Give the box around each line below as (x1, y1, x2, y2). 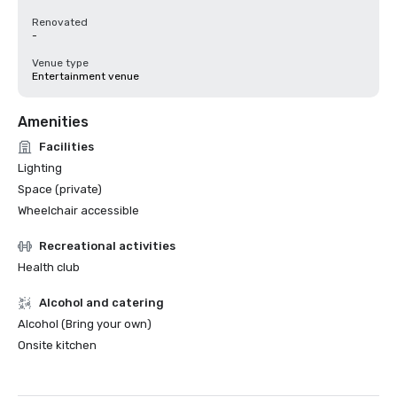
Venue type (32, 57, 89, 69)
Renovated (32, 16, 88, 28)
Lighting (18, 161, 62, 175)
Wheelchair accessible (18, 204, 139, 217)
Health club (18, 261, 80, 274)
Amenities (18, 113, 89, 130)
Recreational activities (39, 239, 175, 253)
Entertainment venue (32, 70, 139, 82)
